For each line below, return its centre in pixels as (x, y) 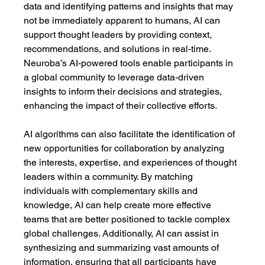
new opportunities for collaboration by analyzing (125, 148)
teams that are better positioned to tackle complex (128, 219)
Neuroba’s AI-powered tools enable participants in (130, 63)
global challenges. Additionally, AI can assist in (123, 233)
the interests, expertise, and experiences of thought (132, 162)
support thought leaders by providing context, (119, 35)
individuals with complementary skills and (112, 191)
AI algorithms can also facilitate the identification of (131, 134)
